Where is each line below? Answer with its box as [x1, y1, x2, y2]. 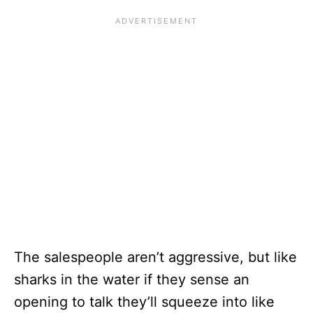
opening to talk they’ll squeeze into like [14, 293, 275, 310]
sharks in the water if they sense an [14, 270, 249, 288]
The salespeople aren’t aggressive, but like [14, 248, 297, 265]
